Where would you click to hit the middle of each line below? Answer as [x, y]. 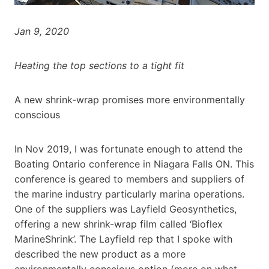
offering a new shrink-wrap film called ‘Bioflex [119, 224]
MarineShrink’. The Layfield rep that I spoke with [123, 239]
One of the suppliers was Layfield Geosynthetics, [125, 209]
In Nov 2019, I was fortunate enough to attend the [128, 149]
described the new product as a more [100, 254]
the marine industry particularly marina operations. [129, 194]
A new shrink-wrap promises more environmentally [130, 99]
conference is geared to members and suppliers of [129, 179]
